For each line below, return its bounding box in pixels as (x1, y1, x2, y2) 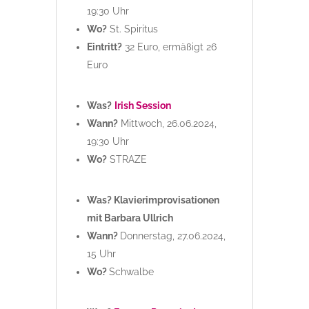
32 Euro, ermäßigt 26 (121, 41, 217, 53)
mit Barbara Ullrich (86, 212, 173, 224)
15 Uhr (86, 248, 116, 260)
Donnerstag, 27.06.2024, (119, 230, 226, 242)
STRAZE (106, 154, 147, 166)
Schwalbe (108, 266, 154, 278)
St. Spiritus (106, 23, 158, 35)
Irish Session (114, 100, 171, 112)
